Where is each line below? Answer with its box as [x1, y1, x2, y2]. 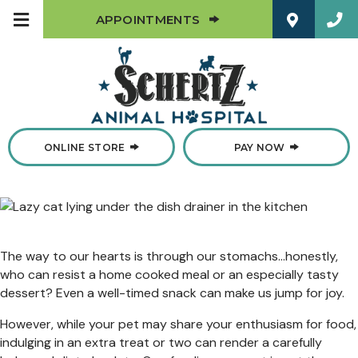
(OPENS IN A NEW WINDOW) [138, 139, 292, 152]
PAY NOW [233, 141, 285, 153]
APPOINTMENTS [95, 11, 201, 27]
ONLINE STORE [43, 141, 125, 153]
